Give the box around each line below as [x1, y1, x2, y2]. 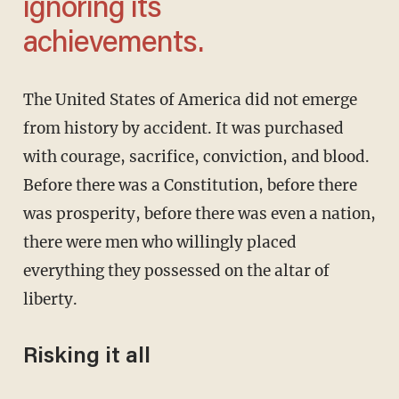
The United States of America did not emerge [22, 90, 34, 110]
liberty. [22, 289, 77, 310]
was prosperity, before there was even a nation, [22, 204, 376, 224]
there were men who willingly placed [22, 232, 297, 253]
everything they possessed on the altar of [22, 261, 330, 281]
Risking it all [22, 346, 151, 370]
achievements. [22, 29, 203, 61]
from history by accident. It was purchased [22, 118, 344, 139]
